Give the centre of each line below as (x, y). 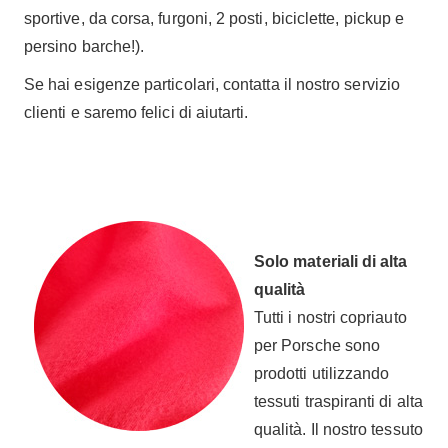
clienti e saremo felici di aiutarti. (136, 112)
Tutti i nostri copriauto (330, 317)
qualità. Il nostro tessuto (338, 429)
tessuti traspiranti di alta (338, 401)
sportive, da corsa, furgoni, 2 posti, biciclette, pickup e (214, 18)
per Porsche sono (317, 345)
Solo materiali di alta (331, 261)
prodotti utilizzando (322, 373)
